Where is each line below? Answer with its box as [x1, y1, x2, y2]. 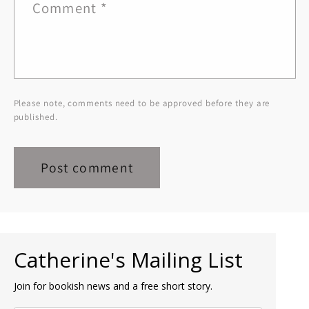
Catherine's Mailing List [14, 246, 243, 275]
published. [13, 111, 58, 123]
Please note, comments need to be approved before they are [13, 97, 270, 110]
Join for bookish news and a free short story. [14, 279, 212, 293]
